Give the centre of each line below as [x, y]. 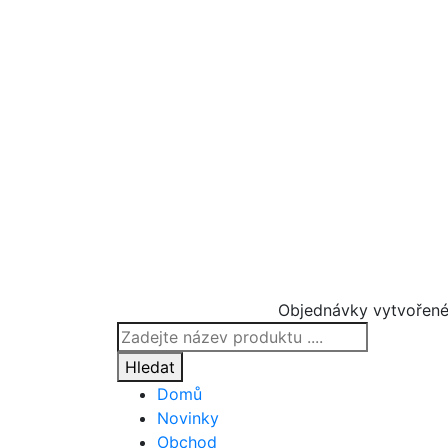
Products [150, 333]
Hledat [150, 367]
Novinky [188, 418]
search [141, 357]
